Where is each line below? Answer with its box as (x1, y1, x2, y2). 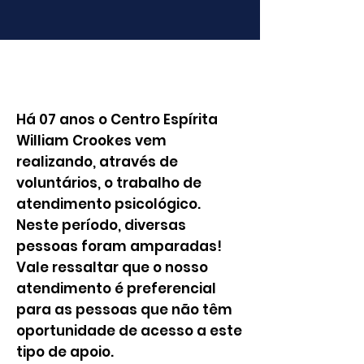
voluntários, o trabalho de (16, 173, 201, 193)
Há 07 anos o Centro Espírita (16, 110, 218, 129)
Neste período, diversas (16, 215, 186, 235)
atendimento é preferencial (16, 279, 216, 298)
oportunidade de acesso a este (16, 321, 242, 340)
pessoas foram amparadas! (16, 236, 222, 256)
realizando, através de (16, 152, 178, 171)
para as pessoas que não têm (16, 300, 232, 319)
